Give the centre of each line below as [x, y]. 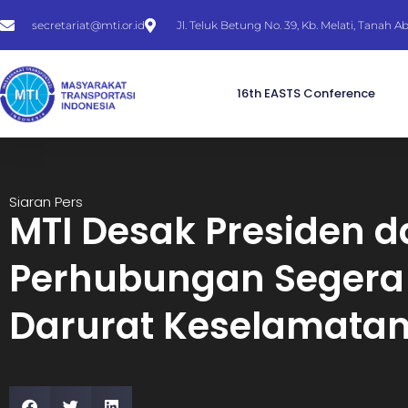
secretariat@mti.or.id [88, 25]
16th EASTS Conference [306, 94]
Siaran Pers [46, 201]
